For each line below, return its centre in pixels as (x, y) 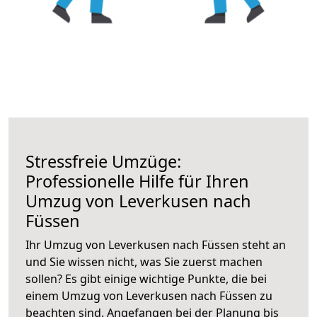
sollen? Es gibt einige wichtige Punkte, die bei (146, 278)
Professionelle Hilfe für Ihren (137, 181)
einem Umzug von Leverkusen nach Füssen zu (149, 295)
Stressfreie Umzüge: (103, 161)
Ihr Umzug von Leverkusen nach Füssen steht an (156, 244)
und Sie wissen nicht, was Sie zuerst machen (144, 261)
